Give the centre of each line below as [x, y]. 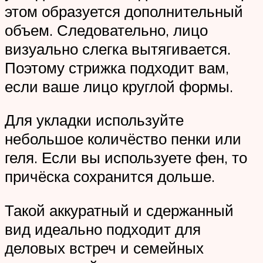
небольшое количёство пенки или [123, 139]
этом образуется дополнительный [124, 11]
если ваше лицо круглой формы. [119, 86]
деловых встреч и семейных [104, 247]
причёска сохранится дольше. [110, 176]
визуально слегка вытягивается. [118, 48]
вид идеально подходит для [103, 229]
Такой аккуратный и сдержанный [119, 210]
